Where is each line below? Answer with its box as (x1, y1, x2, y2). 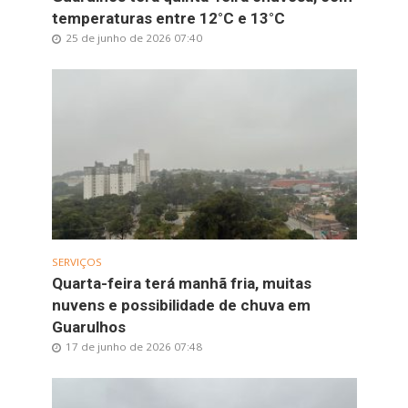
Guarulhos (51, 318, 126, 337)
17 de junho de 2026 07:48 (65, 340, 202, 354)
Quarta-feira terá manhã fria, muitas (51, 274, 311, 293)
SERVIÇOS (51, 255, 102, 270)
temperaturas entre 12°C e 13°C (51, 8, 285, 27)
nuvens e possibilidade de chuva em (51, 296, 311, 315)
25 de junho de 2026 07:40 (65, 30, 202, 45)
